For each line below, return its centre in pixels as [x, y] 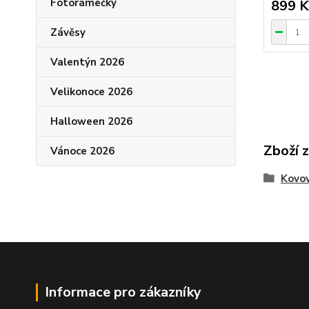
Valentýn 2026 [87, 62]
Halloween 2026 [91, 122]
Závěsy [68, 33]
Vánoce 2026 [82, 151]
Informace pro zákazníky [123, 292]
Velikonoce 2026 [91, 92]
